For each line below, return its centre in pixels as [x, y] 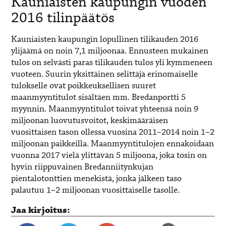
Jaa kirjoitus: [41, 210]
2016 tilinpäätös [63, 18]
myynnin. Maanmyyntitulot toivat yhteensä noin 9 [105, 109]
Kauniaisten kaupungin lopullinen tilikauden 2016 [105, 39]
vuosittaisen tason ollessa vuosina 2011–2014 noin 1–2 [113, 132]
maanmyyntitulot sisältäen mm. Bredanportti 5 [99, 97]
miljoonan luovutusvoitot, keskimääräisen [90, 121]
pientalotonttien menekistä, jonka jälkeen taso [97, 179]
